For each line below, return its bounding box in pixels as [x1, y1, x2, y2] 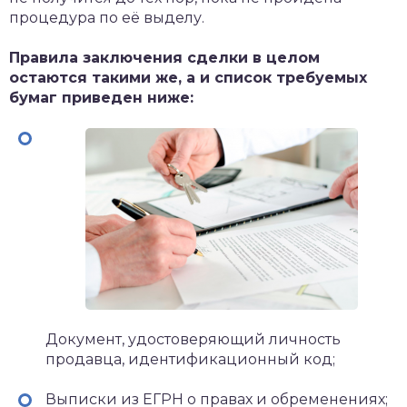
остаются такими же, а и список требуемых [9, 69, 367, 86]
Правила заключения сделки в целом [9, 49, 320, 66]
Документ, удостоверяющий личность [45, 331, 341, 348]
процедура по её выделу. [9, 9, 204, 26]
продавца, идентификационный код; [45, 351, 335, 368]
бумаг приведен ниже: [9, 89, 194, 106]
